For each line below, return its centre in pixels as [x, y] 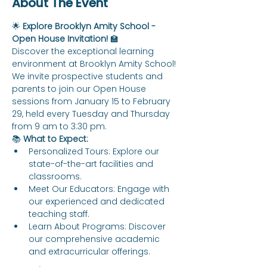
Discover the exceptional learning [84, 51]
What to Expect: [56, 139]
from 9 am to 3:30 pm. [59, 126]
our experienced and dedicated [98, 201]
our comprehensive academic [95, 239]
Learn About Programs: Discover [98, 226]
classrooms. [55, 176]
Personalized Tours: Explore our [95, 151]
